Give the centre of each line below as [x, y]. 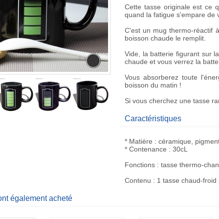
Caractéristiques [153, 119]
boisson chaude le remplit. [165, 38]
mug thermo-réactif [183, 30]
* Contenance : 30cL [156, 149]
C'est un [139, 30]
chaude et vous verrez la [164, 62]
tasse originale [167, 7]
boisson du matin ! [153, 85]
